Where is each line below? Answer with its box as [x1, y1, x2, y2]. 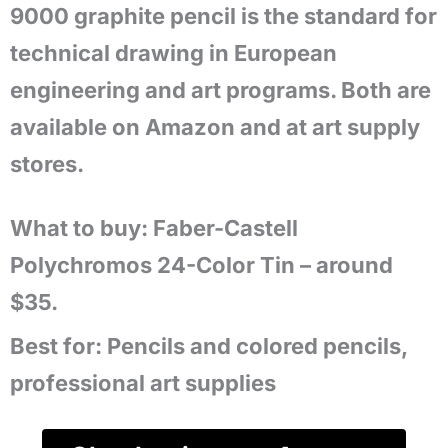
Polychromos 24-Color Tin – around [10, 252, 393, 278]
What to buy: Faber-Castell [10, 215, 298, 241]
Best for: [10, 333, 102, 359]
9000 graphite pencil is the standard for [10, 3, 437, 29]
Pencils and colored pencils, [102, 333, 407, 359]
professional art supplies [10, 370, 276, 396]
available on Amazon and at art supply [10, 114, 420, 140]
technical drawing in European [10, 40, 337, 66]
